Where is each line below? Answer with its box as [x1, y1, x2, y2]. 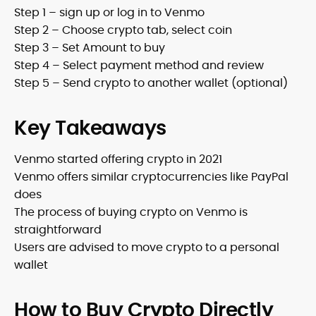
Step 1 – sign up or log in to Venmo [14, 4, 205, 20]
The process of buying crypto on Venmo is [14, 204, 248, 220]
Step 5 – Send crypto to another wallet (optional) [14, 75, 288, 91]
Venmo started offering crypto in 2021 [14, 151, 222, 167]
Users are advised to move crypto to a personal [14, 239, 279, 255]
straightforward [14, 221, 102, 238]
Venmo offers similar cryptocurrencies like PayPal [14, 169, 288, 185]
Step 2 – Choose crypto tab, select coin [14, 22, 232, 38]
